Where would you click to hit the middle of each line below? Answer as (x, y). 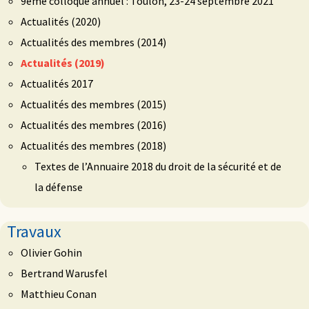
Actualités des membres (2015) (93, 104)
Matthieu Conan (59, 294)
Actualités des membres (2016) (93, 125)
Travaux (34, 231)
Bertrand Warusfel (64, 273)
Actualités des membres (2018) (93, 146)
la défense (59, 187)
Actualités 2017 (57, 83)
